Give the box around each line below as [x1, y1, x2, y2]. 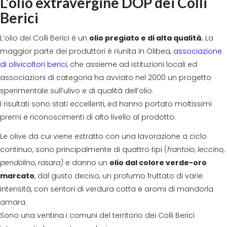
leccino [198, 144, 223, 155]
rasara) [38, 157, 63, 168]
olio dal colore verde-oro [109, 157, 207, 168]
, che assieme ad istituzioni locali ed [67, 59, 197, 69]
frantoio [167, 144, 195, 155]
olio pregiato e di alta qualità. [89, 32, 203, 43]
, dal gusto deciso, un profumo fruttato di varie [34, 170, 203, 181]
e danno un [63, 157, 109, 168]
